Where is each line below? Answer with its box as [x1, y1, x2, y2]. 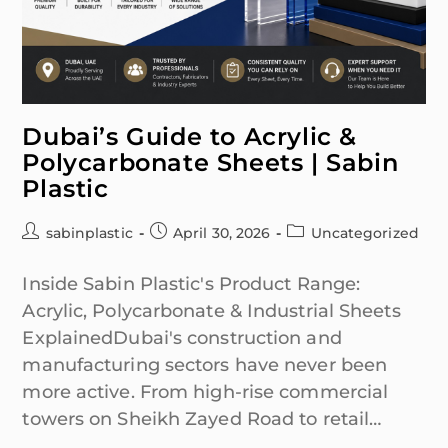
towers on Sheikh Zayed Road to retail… [22, 407, 382, 430]
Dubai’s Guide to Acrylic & [22, 121, 358, 151]
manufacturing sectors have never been [22, 353, 388, 376]
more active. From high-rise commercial [22, 380, 389, 403]
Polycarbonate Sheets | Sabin [22, 147, 399, 177]
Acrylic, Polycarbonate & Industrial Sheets [22, 299, 401, 322]
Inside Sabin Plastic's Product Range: [22, 272, 361, 295]
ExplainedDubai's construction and [22, 326, 342, 349]
